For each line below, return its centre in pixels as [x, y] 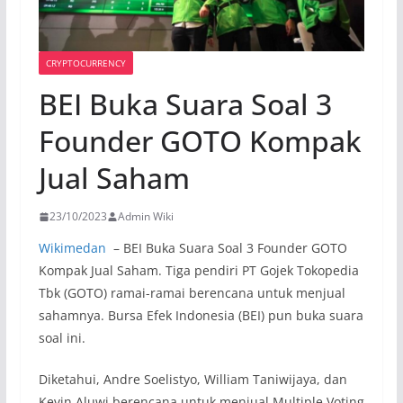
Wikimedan [72, 248]
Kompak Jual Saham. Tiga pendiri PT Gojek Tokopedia [198, 271]
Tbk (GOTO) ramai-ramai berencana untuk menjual [192, 293]
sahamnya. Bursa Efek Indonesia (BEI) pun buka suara [201, 316]
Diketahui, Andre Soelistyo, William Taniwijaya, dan [193, 380]
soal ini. [62, 338]
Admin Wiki [145, 217]
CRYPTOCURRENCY [85, 63]
